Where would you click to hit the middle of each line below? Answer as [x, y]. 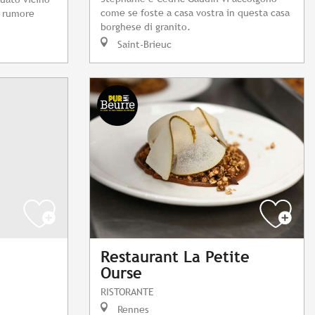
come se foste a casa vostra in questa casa [195, 13]
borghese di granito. [146, 27]
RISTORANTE [127, 292]
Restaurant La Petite [175, 257]
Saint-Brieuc [143, 44]
